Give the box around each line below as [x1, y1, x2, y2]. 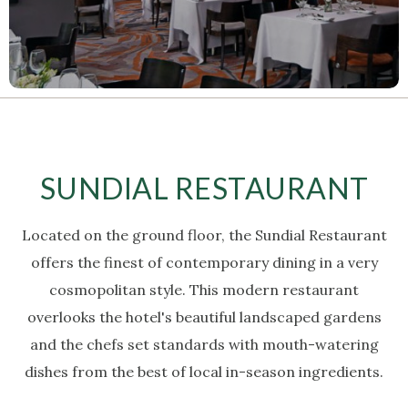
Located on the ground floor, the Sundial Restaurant [21, 226, 387, 244]
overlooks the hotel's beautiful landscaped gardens [26, 308, 382, 326]
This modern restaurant [189, 280, 359, 299]
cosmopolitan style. [49, 280, 189, 299]
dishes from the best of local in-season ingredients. [25, 362, 383, 381]
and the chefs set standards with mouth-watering [29, 335, 379, 353]
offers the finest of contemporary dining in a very [30, 253, 378, 271]
